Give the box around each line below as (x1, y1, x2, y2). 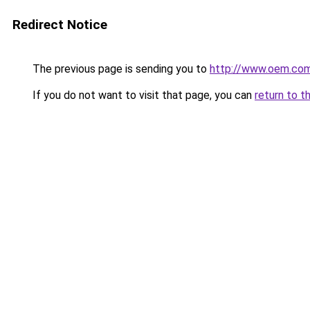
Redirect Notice (12, 17, 107, 33)
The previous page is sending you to (30, 62, 210, 75)
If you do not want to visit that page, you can (30, 89, 255, 102)
